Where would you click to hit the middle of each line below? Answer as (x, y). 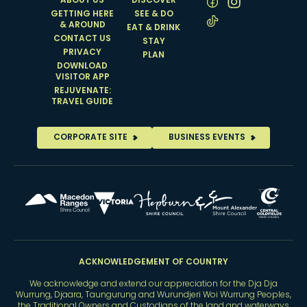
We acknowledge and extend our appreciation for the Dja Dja (153, 285)
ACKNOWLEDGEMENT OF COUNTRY (153, 263)
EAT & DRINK (153, 28)
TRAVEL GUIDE (82, 102)
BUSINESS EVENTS (207, 138)
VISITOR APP (82, 78)
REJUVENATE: (82, 91)
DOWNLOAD (82, 67)
